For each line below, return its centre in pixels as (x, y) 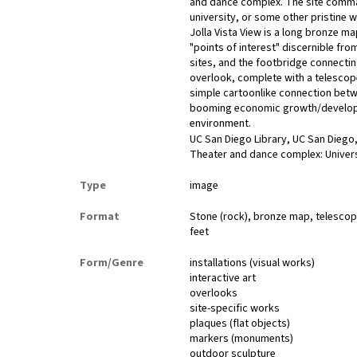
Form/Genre (112, 263)
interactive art (223, 279)
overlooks (214, 294)
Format (100, 217)
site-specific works (235, 309)
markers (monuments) (242, 339)
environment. (221, 124)
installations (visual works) (253, 263)
